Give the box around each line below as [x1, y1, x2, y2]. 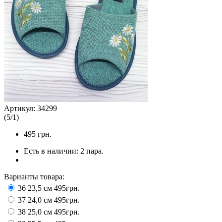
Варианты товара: [4, 172, 64, 181]
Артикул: [4, 104, 37, 112]
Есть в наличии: [24, 146, 80, 155]
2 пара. [80, 146, 104, 155]
